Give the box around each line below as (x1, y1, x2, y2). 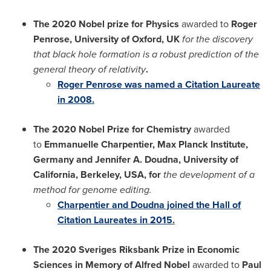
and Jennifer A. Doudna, (74, 152, 183, 166)
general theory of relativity (33, 62, 146, 76)
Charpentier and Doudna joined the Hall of (57, 197, 241, 212)
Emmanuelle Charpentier (44, 137, 152, 151)
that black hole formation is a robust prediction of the (33, 47, 259, 61)
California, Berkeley (33, 167, 119, 181)
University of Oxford (74, 31, 162, 46)
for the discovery (182, 31, 253, 46)
